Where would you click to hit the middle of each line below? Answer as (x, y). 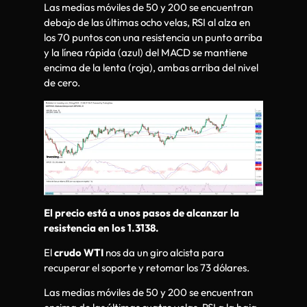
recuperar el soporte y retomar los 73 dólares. (147, 268)
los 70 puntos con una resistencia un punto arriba (153, 38)
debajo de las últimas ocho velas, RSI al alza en (147, 23)
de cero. (62, 83)
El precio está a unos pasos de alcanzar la (142, 212)
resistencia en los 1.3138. (101, 228)
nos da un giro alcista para (164, 253)
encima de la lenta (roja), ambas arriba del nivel (151, 68)
